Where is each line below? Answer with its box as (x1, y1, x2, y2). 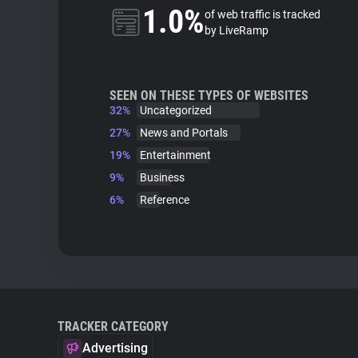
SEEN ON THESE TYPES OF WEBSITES (109, 88, 308, 103)
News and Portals (140, 126, 228, 139)
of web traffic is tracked (205, 8, 320, 21)
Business (140, 171, 185, 184)
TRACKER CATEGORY (58, 319, 169, 334)
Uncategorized (140, 104, 212, 117)
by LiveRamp (205, 24, 268, 37)
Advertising (82, 340, 148, 356)
